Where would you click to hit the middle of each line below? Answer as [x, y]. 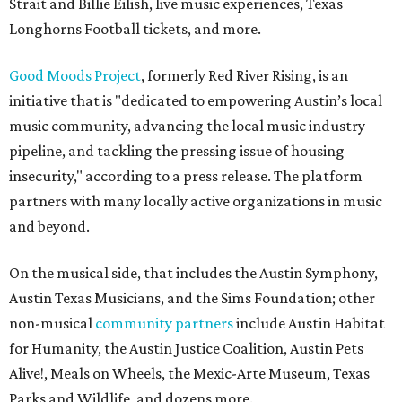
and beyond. [49, 227]
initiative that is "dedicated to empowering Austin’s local [196, 101]
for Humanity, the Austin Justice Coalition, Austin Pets [186, 349]
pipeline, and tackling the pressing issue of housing [177, 151]
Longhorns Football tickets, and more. [135, 29]
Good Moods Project [75, 76]
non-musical [52, 323]
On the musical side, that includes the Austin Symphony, [193, 273]
